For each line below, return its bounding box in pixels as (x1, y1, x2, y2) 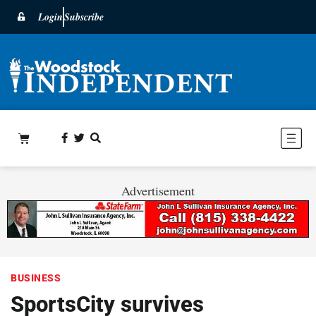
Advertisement (121, 181, 195, 199)
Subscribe (64, 10, 104, 24)
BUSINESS (11, 272, 61, 284)
